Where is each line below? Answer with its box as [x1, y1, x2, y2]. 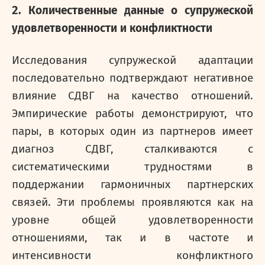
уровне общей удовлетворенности [12, 214, 253, 227]
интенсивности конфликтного [12, 249, 253, 262]
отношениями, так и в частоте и [12, 231, 253, 244]
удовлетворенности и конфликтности [12, 22, 212, 35]
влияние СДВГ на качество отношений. [12, 89, 253, 102]
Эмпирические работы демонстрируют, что [12, 107, 253, 120]
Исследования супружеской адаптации [12, 54, 253, 67]
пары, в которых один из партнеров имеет [12, 125, 253, 138]
